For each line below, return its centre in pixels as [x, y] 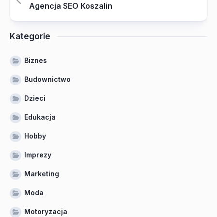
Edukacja [40, 117]
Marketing [42, 174]
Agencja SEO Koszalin [71, 6]
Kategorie [30, 36]
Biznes [36, 60]
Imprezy [38, 155]
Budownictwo [47, 79]
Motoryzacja [46, 211]
